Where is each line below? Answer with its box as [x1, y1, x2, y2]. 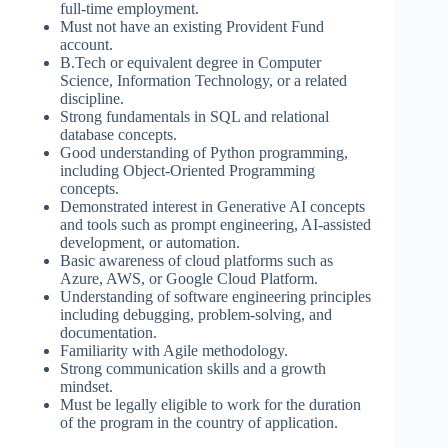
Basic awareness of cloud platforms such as [60, 252, 333, 270]
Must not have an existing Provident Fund [60, 18, 324, 36]
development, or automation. [60, 234, 240, 252]
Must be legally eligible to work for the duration [60, 396, 361, 414]
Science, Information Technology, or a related [60, 72, 347, 90]
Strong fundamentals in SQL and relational [60, 108, 329, 126]
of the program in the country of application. [60, 414, 338, 432]
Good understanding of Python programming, [60, 144, 348, 162]
